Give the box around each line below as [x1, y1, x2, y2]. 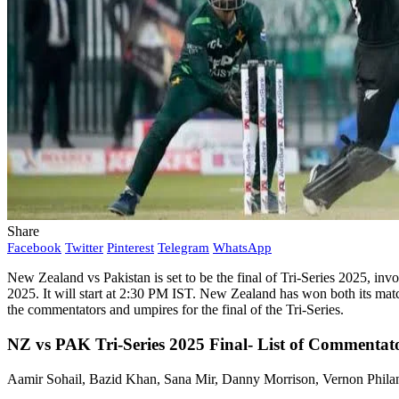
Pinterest [107, 240, 154, 256]
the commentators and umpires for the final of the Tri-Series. [7, 302, 344, 318]
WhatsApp [213, 240, 272, 256]
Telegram [158, 240, 209, 256]
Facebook [7, 240, 61, 256]
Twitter [65, 240, 103, 256]
